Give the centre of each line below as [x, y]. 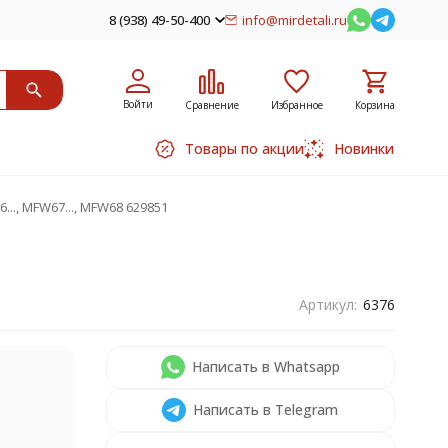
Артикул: [327, 304]
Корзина [374, 104]
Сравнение [211, 104]
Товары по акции [244, 148]
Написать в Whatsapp [265, 366]
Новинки [363, 148]
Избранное [296, 104]
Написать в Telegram [266, 409]
